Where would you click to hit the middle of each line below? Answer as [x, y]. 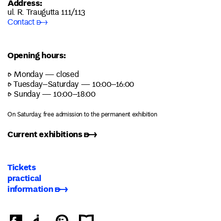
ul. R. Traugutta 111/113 [46, 13]
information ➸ [38, 189]
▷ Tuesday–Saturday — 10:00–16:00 [71, 85]
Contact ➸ [28, 23]
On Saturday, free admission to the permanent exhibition [82, 115]
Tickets [22, 167]
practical [24, 178]
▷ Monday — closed [43, 75]
